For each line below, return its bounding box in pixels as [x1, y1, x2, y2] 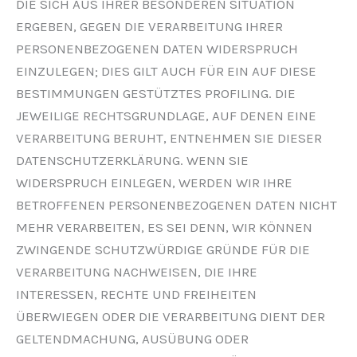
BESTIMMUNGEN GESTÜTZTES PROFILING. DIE [16, 85, 296, 102]
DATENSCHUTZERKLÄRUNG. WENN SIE [16, 152, 249, 169]
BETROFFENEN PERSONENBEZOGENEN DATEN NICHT [16, 197, 337, 214]
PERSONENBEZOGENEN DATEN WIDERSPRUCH [16, 41, 298, 57]
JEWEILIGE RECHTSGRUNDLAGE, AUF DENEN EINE [16, 108, 316, 124]
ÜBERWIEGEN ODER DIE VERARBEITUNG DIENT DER [16, 308, 325, 325]
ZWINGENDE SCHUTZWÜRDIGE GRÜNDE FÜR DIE [16, 241, 310, 258]
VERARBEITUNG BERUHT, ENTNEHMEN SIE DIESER [16, 130, 322, 147]
